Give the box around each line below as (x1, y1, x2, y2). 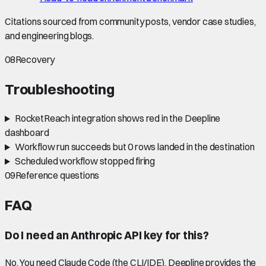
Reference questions (15, 169, 100, 182)
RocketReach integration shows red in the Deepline (14, 112, 221, 125)
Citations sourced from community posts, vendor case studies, (5, 15, 256, 27)
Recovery (15, 53, 55, 65)
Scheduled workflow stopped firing (14, 155, 156, 167)
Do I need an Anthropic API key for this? (5, 229, 209, 243)
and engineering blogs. (5, 29, 94, 42)
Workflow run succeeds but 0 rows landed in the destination (14, 141, 255, 153)
